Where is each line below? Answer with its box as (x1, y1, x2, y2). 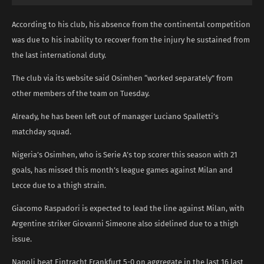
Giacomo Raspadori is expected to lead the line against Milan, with (12, 203, 245, 213)
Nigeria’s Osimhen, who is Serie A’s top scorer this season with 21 (12, 150, 237, 159)
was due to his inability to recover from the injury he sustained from (12, 35, 250, 44)
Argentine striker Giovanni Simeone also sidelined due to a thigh (12, 219, 239, 228)
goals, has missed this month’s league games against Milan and (12, 165, 233, 174)
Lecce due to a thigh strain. (12, 180, 106, 190)
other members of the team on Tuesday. (12, 88, 150, 98)
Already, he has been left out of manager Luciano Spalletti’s (12, 111, 219, 121)
